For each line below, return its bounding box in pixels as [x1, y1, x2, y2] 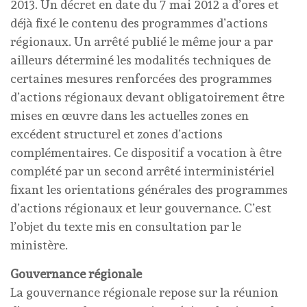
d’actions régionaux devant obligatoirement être [10, 90, 284, 104]
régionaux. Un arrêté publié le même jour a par [10, 34, 273, 49]
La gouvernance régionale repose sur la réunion [10, 285, 278, 299]
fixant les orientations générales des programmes [10, 182, 288, 197]
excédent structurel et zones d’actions [10, 127, 223, 141]
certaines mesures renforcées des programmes [10, 71, 272, 86]
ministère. [10, 238, 68, 252]
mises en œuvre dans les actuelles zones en [10, 108, 249, 123]
